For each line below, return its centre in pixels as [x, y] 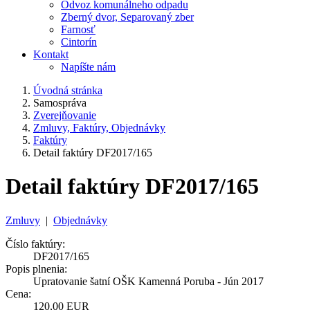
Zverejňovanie [65, 115]
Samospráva [60, 103]
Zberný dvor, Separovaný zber [127, 17]
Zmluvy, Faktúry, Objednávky [99, 128]
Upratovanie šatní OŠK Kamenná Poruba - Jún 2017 [148, 281]
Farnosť [78, 29]
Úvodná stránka [68, 90]
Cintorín [79, 42]
